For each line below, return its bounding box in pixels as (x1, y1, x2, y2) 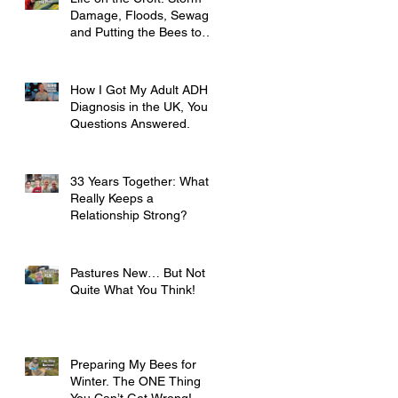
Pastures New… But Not (70, 266, 205, 281)
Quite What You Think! (70, 283, 195, 298)
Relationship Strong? (70, 208, 187, 223)
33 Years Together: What (70, 174, 209, 189)
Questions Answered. (70, 116, 190, 131)
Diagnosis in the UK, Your (70, 99, 212, 115)
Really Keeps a (70, 191, 154, 206)
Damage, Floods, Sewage (70, 8, 216, 23)
